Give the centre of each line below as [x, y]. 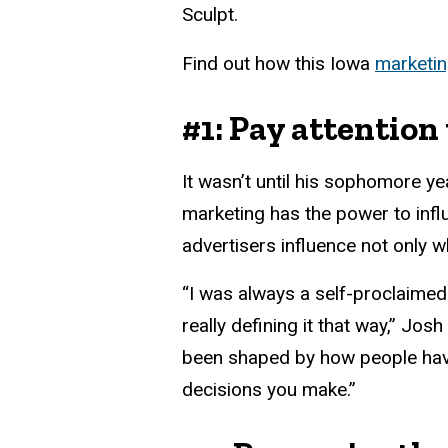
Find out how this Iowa [278, 63]
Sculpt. [210, 14]
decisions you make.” [269, 390]
